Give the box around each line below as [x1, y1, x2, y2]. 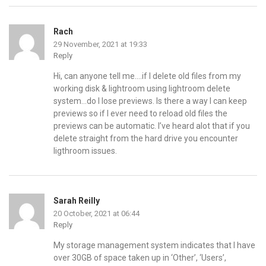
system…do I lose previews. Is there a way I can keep [53, 96, 247, 106]
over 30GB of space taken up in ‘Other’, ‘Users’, [53, 252, 226, 262]
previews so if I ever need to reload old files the [53, 108, 227, 118]
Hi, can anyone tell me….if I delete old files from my [53, 71, 241, 81]
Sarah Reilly [53, 195, 100, 205]
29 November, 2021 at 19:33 [53, 39, 147, 49]
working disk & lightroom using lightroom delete [53, 83, 230, 93]
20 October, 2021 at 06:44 [53, 208, 140, 218]
